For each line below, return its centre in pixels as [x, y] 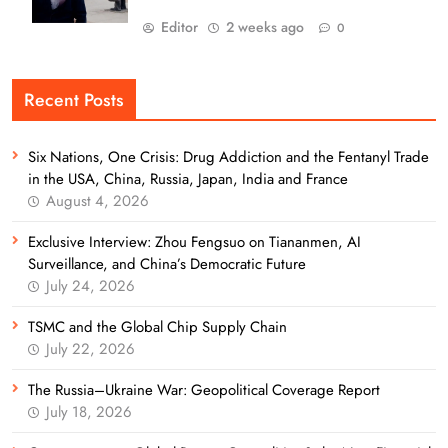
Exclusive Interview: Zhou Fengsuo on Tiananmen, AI [194, 241]
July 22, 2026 [90, 348]
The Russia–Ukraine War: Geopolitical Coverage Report [204, 389]
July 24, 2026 [90, 285]
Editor [179, 26]
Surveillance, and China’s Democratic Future [167, 263]
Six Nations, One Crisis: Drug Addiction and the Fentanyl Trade [228, 156]
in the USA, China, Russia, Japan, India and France [188, 178]
